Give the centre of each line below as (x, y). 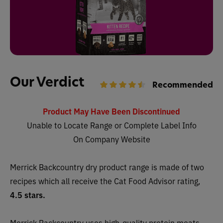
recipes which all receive (55, 181)
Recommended (183, 85)
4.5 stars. (28, 195)
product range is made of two (152, 167)
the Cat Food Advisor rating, (150, 181)
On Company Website (111, 139)
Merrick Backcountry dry (55, 167)
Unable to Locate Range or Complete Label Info (111, 125)
